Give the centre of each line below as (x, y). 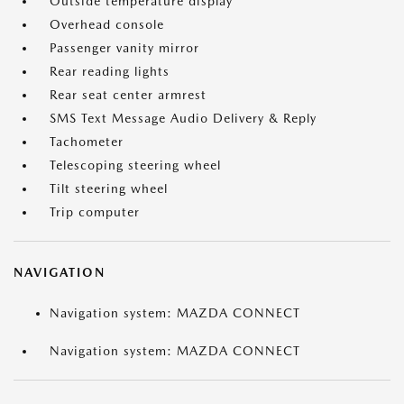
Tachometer (87, 142)
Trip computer (95, 212)
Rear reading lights (110, 71)
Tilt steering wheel (109, 188)
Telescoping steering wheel (135, 165)
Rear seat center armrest (128, 95)
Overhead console (107, 24)
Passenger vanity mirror (124, 48)
